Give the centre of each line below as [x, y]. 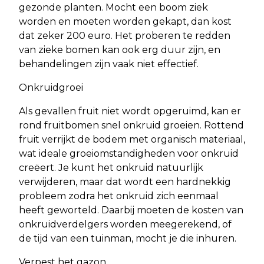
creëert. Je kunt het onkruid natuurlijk [111, 167]
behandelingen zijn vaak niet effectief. [109, 64]
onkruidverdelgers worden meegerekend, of [125, 224]
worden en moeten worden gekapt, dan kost [125, 21]
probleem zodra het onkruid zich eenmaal [119, 196]
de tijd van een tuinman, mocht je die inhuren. [128, 238]
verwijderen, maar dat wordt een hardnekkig [125, 181]
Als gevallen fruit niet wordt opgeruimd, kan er [130, 111]
